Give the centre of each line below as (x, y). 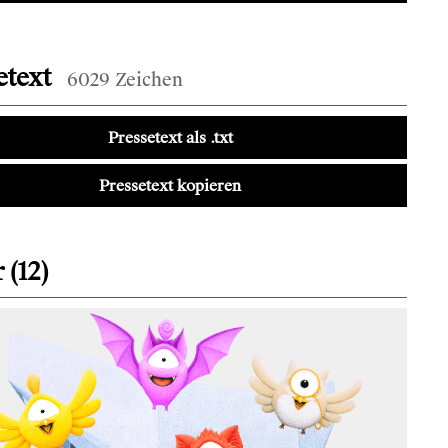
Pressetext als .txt (170, 137)
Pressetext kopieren (170, 185)
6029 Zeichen (125, 80)
